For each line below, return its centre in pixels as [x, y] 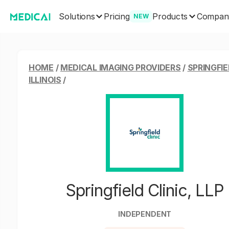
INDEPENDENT [145, 214]
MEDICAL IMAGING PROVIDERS [120, 67]
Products [170, 16]
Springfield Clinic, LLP [145, 190]
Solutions [77, 16]
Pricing [117, 16]
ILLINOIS [45, 80]
